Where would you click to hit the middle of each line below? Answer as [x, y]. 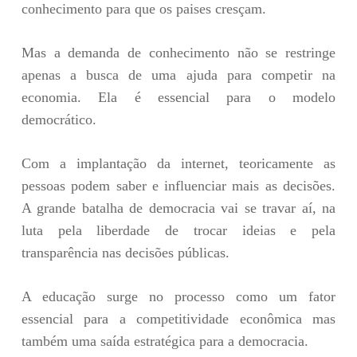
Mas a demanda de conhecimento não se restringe [178, 52]
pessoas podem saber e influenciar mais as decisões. [178, 185]
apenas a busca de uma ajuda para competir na [178, 75]
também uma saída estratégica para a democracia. [165, 341]
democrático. [59, 119]
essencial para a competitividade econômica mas [178, 318]
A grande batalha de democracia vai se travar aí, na [178, 208]
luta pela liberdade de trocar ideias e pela [178, 230]
